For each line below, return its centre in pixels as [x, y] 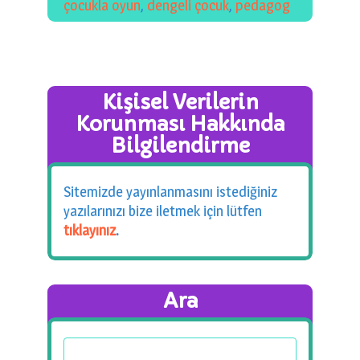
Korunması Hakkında [180, 125]
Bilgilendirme [180, 146]
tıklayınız [90, 231]
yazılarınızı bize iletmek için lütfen [163, 211]
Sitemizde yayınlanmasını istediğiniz [170, 192]
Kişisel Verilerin [180, 103]
